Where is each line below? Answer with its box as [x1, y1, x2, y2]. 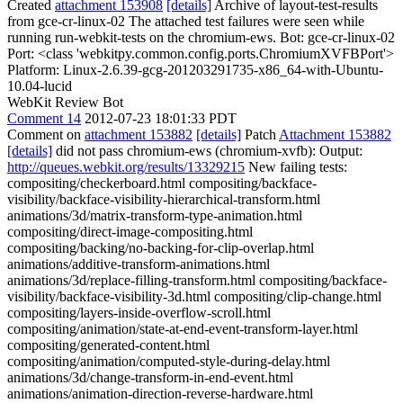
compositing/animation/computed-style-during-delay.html [7, 353, 330, 369]
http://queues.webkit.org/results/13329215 [7, 158, 245, 175]
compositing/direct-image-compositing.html [7, 223, 253, 239]
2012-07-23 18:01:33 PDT [85, 110, 237, 126]
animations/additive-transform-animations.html [7, 255, 270, 272]
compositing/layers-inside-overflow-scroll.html [7, 304, 271, 320]
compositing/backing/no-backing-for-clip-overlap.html [7, 239, 314, 255]
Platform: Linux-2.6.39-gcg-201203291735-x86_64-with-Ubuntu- [7, 61, 383, 77]
